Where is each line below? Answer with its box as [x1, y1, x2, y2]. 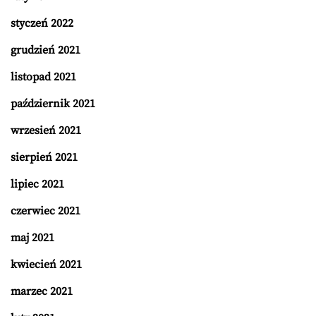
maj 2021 [11, 231, 54, 245]
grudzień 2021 [11, 43, 80, 58]
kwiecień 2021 [11, 257, 82, 272]
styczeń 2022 [11, 16, 73, 31]
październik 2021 [11, 97, 95, 111]
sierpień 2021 [11, 150, 78, 165]
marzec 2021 [11, 284, 73, 299]
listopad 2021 [11, 70, 76, 85]
